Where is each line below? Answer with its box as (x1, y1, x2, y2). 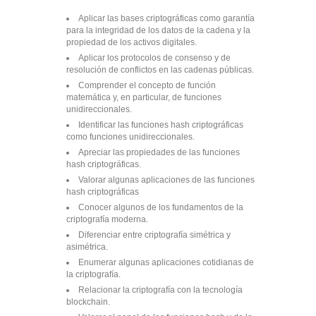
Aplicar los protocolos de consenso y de (78, 53, 231, 63)
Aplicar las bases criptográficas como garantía (78, 13, 255, 23)
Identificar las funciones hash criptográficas (78, 120, 243, 130)
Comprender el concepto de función (78, 80, 216, 90)
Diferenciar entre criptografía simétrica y (78, 230, 231, 240)
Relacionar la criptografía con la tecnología (78, 285, 243, 295)
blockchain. (66, 297, 110, 307)
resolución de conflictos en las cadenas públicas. (66, 65, 254, 75)
